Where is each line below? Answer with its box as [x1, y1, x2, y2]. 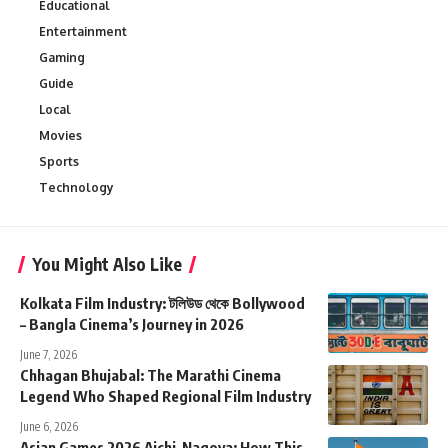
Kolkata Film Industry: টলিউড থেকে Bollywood [20, 294, 305, 313]
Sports [39, 154, 79, 170]
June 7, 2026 [20, 347, 77, 363]
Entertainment [39, 24, 127, 40]
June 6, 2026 [20, 419, 78, 435]
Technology [39, 180, 114, 196]
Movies [39, 128, 82, 144]
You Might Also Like [32, 253, 182, 276]
